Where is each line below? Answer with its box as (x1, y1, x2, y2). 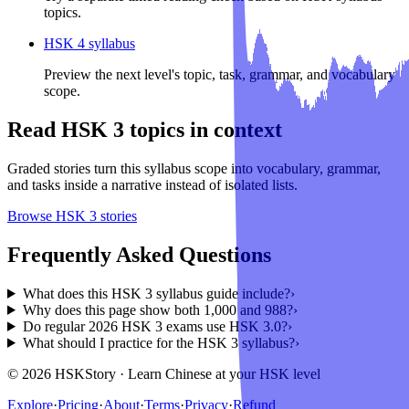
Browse (7, 208, 56, 225)
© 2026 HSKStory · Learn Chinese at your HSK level (7, 365, 320, 382)
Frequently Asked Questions (7, 243, 271, 267)
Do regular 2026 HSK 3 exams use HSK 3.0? (22, 318, 288, 334)
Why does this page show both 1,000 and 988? (22, 301, 293, 318)
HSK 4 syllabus (44, 36, 135, 52)
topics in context (124, 118, 282, 142)
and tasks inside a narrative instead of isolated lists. (7, 177, 298, 194)
